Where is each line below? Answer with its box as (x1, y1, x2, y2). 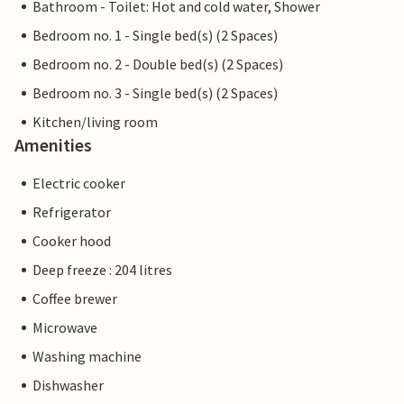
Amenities (14, 133, 92, 156)
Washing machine (32, 347, 142, 365)
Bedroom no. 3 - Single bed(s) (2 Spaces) (32, 84, 278, 102)
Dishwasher (32, 376, 104, 394)
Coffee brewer (32, 289, 117, 308)
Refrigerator (32, 203, 111, 221)
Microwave (32, 318, 97, 336)
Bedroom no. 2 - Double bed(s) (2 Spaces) (32, 55, 283, 73)
